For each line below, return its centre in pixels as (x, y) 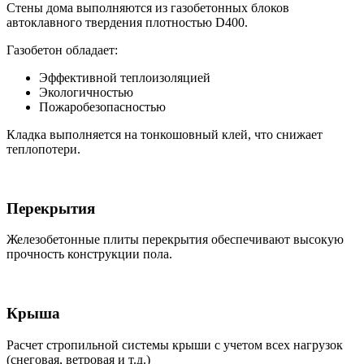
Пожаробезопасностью (102, 106)
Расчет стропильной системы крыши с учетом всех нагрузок (175, 344)
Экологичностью (86, 92)
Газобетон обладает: (62, 50)
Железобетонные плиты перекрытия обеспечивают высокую (175, 240)
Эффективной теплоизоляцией (125, 77)
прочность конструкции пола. (89, 254)
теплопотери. (43, 149)
